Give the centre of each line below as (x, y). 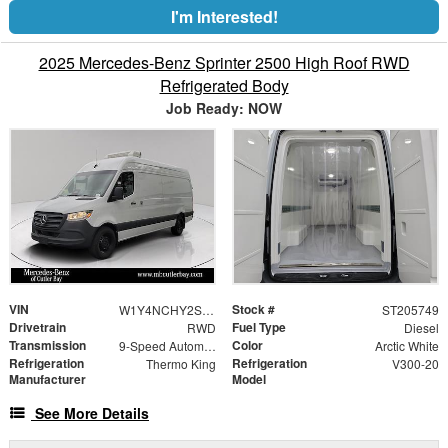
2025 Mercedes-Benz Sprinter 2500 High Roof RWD (224, 63)
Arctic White (406, 345)
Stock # (253, 308)
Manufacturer (47, 378)
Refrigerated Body (224, 86)
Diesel (421, 327)
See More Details (92, 412)
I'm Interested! (224, 17)
